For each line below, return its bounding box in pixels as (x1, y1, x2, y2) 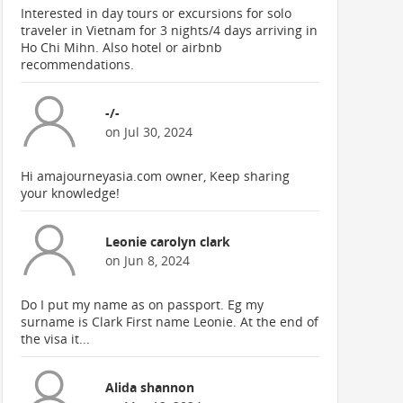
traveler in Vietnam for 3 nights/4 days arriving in (21, 22, 318, 39)
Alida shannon (105, 378, 195, 396)
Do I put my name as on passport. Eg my (21, 296, 264, 313)
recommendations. (21, 56, 135, 73)
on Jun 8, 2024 (105, 251, 191, 269)
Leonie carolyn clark (105, 232, 231, 250)
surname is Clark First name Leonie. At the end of (21, 313, 319, 330)
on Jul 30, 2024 (105, 122, 193, 140)
